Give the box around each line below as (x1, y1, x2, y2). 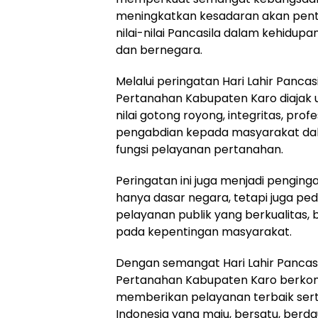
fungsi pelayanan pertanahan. (116, 141, 283, 158)
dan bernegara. (116, 42, 202, 59)
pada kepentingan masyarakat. (116, 224, 292, 241)
